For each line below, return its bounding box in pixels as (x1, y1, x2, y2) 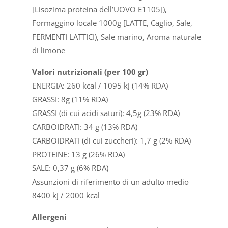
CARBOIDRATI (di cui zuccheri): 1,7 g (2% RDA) (32, 135, 191, 146)
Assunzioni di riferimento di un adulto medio (32, 177, 189, 187)
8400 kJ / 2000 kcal (32, 190, 100, 201)
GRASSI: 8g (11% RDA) (32, 94, 108, 105)
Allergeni (32, 212, 67, 222)
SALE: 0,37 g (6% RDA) (32, 163, 108, 174)
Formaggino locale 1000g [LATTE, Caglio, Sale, (32, 18, 192, 28)
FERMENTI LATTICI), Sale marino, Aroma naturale (32, 32, 201, 42)
